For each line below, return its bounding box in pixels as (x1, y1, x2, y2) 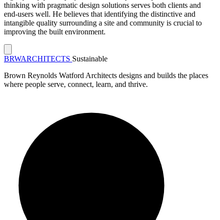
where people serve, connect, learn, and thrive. (4, 80, 148, 88)
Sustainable (72, 54, 108, 63)
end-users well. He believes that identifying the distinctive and (4, 9, 195, 18)
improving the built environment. (4, 27, 106, 36)
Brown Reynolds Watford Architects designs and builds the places (4, 71, 208, 80)
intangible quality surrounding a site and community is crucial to (4, 18, 202, 27)
